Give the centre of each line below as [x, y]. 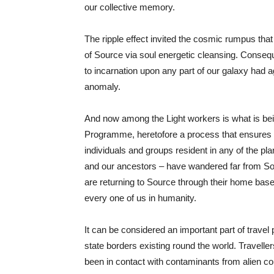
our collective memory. [130, 7]
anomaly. [102, 87]
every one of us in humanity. [140, 198]
